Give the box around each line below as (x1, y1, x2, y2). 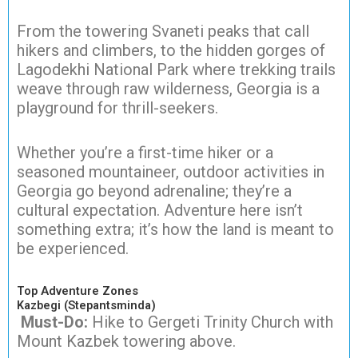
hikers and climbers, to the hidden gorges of (17, 40, 325, 60)
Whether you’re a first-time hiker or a (17, 142, 273, 162)
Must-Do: (21, 312, 88, 332)
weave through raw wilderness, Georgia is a (17, 78, 320, 98)
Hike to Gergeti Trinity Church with (88, 312, 333, 332)
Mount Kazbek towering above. (17, 331, 236, 351)
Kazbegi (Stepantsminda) (17, 297, 156, 312)
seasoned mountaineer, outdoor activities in (17, 161, 324, 181)
